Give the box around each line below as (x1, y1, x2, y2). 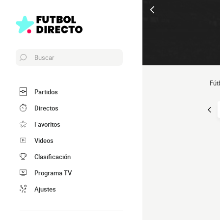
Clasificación (34, 152, 71, 161)
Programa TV (34, 168, 72, 177)
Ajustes (34, 184, 56, 193)
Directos (34, 103, 58, 112)
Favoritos (34, 119, 60, 129)
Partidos (34, 87, 58, 96)
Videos (34, 136, 54, 145)
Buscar (34, 53, 54, 62)
